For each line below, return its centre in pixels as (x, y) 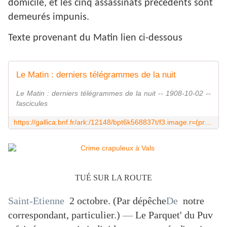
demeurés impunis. (49, 17)
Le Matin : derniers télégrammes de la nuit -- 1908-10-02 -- (113, 93)
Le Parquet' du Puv (173, 215)
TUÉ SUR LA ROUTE (113, 178)
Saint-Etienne (37, 201)
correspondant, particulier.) (65, 215)
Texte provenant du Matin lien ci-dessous (95, 38)
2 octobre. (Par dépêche (117, 201)
